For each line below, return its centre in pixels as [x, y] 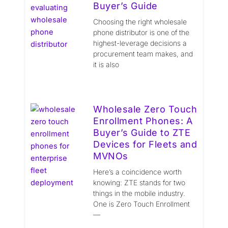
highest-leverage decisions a [140, 43]
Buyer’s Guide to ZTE [142, 133]
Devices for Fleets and [145, 145]
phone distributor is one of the [141, 33]
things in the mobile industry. [139, 193]
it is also [106, 65]
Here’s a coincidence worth [138, 172]
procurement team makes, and [143, 54]
